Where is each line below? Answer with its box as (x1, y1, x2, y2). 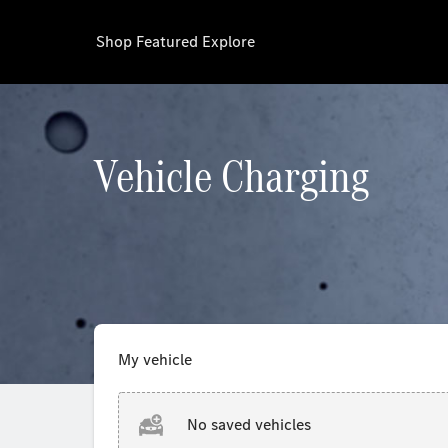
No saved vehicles (187, 414, 312, 435)
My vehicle (118, 349, 193, 370)
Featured (136, 31, 199, 52)
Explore (202, 31, 256, 52)
